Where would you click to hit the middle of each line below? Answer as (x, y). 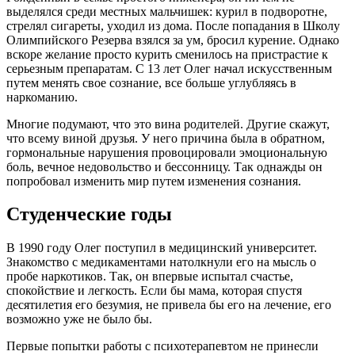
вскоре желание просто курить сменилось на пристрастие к (167, 54)
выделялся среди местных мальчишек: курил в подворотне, (167, 11)
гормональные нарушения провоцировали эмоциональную (167, 152)
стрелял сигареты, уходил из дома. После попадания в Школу (173, 25)
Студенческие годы (89, 214)
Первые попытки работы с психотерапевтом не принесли (162, 346)
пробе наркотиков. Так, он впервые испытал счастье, (150, 277)
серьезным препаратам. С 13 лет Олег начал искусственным (169, 68)
